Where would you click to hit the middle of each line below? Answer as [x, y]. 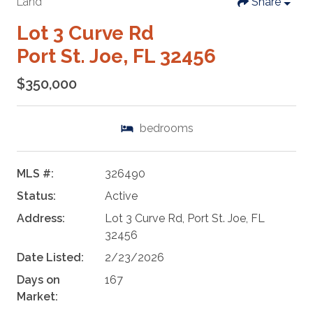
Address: [41, 219]
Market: [37, 297]
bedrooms [166, 129]
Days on [38, 280]
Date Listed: [50, 258]
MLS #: [35, 174]
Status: [36, 196]
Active [121, 196]
